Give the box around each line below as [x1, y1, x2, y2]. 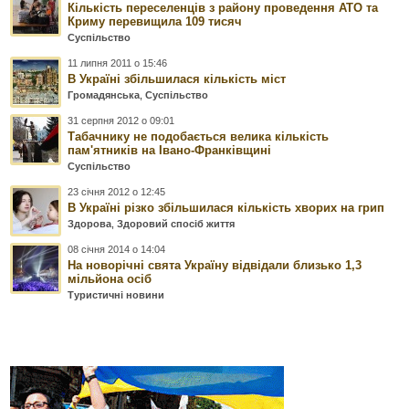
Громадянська [68, 89, 141, 100]
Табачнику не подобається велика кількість [68, 129, 330, 143]
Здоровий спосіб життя [117, 217, 236, 229]
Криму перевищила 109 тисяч [68, 14, 243, 28]
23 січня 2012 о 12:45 [68, 185, 166, 197]
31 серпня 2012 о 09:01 [68, 114, 175, 126]
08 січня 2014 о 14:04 [68, 243, 166, 255]
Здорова [68, 217, 112, 229]
